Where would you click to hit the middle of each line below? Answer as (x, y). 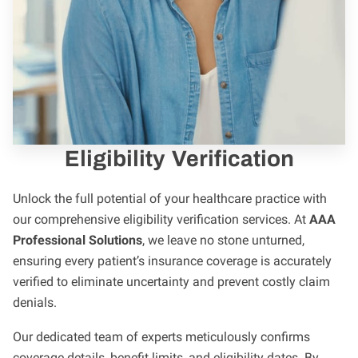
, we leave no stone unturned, (223, 241)
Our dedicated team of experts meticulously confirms (161, 336)
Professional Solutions (78, 241)
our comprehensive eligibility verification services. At (161, 220)
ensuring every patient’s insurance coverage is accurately (172, 261)
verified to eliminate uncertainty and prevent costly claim (171, 282)
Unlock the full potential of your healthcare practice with (170, 199)
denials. (35, 303)
